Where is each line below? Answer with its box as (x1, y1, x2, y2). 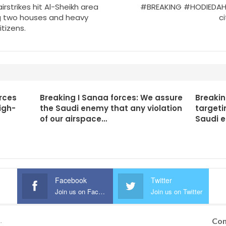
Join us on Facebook (98, 187, 105, 197)
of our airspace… (39, 114, 107, 124)
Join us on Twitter (151, 187, 202, 197)
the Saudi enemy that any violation (39, 103, 182, 114)
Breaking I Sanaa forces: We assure (39, 92, 183, 103)
